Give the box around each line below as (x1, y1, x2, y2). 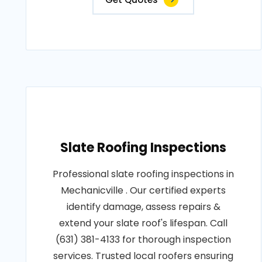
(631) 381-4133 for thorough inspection (56, 233, 232, 246)
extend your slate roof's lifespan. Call (59, 216, 228, 230)
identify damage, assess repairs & (66, 200, 220, 213)
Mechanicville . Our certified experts (61, 184, 226, 197)
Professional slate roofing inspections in (53, 167, 235, 181)
